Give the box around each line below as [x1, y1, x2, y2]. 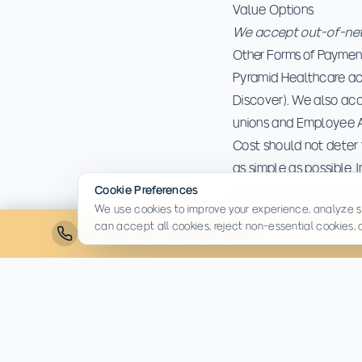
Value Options [233, 2, 314, 16]
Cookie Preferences [95, 184, 199, 196]
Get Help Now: [78, 227, 166, 240]
